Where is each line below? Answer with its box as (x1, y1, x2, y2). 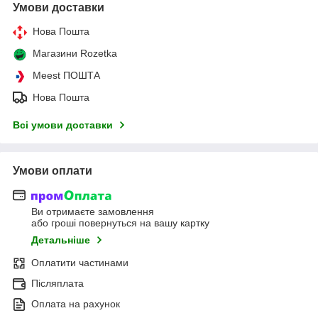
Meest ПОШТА (33, 69, 100, 81)
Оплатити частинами (31, 257, 128, 269)
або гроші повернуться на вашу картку (31, 217, 209, 229)
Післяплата (31, 278, 84, 290)
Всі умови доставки (13, 119, 113, 131)
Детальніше (31, 234, 90, 246)
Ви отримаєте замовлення (31, 206, 154, 218)
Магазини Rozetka (33, 47, 117, 59)
